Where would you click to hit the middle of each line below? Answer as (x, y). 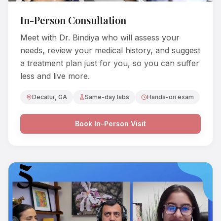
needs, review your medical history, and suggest (110, 51)
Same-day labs (107, 97)
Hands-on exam (170, 97)
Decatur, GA (50, 97)
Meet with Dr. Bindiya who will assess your (100, 38)
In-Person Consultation (73, 20)
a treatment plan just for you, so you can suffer (110, 63)
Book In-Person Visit (110, 124)
